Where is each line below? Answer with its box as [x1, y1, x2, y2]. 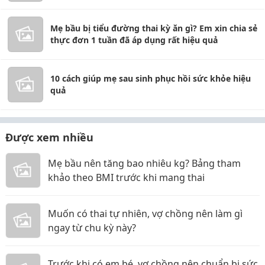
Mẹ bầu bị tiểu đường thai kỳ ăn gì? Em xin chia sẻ [50, 22, 257, 34]
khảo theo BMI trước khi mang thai [48, 171, 205, 184]
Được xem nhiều [5, 130, 93, 144]
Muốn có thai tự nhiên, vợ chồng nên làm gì [48, 207, 243, 220]
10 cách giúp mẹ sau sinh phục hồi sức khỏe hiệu [50, 73, 251, 84]
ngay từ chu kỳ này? [48, 221, 136, 234]
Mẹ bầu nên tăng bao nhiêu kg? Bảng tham [48, 157, 241, 170]
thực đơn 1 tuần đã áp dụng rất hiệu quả [50, 34, 218, 46]
